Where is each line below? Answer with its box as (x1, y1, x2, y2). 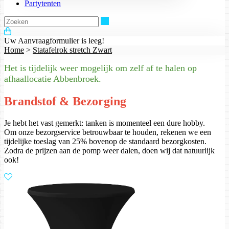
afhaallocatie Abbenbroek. (4, 74, 101, 84)
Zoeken (108, 16, 133, 25)
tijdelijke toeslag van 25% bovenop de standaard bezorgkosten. (4, 136, 207, 146)
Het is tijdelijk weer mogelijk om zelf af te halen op (4, 63, 197, 74)
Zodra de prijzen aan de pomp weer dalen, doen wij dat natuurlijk (4, 146, 215, 155)
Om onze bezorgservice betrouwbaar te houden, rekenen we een (4, 127, 211, 136)
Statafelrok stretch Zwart (33, 45, 112, 55)
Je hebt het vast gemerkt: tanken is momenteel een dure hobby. (4, 118, 205, 127)
